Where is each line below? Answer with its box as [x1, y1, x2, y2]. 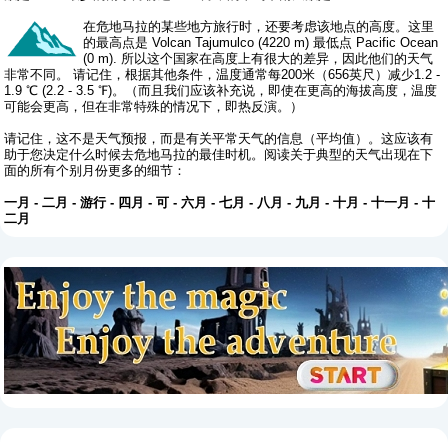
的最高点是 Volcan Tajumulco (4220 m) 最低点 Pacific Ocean [83, 34, 439, 50]
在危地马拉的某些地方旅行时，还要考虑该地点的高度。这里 [83, 18, 435, 34]
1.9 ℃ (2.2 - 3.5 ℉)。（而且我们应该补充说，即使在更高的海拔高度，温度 [4, 82, 438, 98]
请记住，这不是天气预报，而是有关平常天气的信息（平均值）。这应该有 [4, 130, 434, 146]
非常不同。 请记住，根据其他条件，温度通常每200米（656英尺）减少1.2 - [4, 66, 441, 82]
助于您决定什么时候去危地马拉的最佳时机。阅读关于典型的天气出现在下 [4, 146, 434, 162]
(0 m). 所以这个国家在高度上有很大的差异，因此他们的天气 [83, 50, 434, 66]
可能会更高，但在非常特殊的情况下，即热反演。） [4, 98, 304, 114]
